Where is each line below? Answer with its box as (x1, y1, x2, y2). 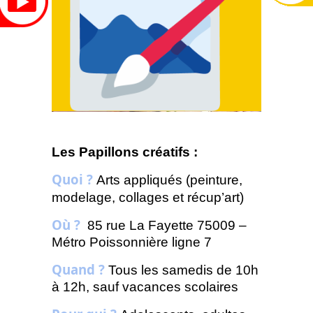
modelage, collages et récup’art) (52, 189, 247, 205)
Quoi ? (52, 170, 93, 188)
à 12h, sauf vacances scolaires (52, 279, 238, 294)
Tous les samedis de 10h (105, 262, 259, 277)
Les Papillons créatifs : (52, 144, 198, 159)
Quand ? (52, 260, 105, 278)
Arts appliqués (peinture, (96, 172, 242, 187)
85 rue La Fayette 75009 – (84, 217, 247, 233)
